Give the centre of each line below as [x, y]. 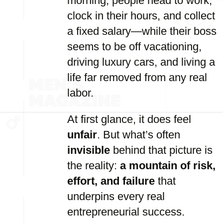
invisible [89, 150]
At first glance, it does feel [129, 119]
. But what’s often [139, 135]
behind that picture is [161, 150]
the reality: [94, 166]
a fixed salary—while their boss [142, 31]
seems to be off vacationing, [134, 47]
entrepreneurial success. [126, 212]
